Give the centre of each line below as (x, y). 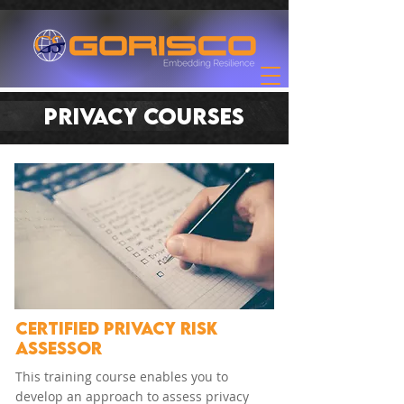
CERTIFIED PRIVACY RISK (116, 328)
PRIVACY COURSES (144, 116)
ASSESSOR (59, 348)
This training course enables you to (122, 376)
